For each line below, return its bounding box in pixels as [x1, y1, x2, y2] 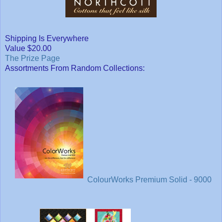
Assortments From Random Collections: [5, 63, 145, 72]
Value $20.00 [5, 44, 52, 53]
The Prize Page [5, 54, 60, 62]
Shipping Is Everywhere [5, 34, 89, 43]
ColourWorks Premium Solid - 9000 [87, 175, 212, 184]
